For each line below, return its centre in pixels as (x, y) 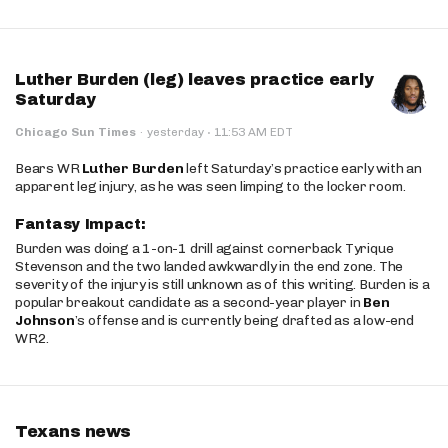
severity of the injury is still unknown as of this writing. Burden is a (222, 284)
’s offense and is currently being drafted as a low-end (244, 320)
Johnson (45, 320)
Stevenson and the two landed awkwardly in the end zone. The (209, 266)
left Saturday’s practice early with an (302, 168)
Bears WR (49, 168)
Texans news (73, 431)
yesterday (177, 132)
